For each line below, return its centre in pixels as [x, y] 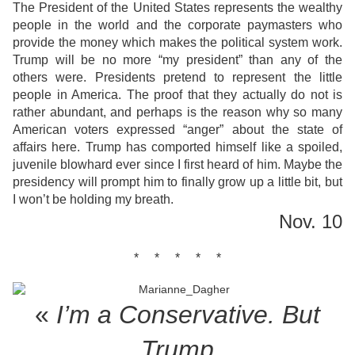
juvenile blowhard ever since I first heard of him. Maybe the [177, 165]
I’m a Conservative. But [188, 315]
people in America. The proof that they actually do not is [177, 95]
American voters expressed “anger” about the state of [177, 130]
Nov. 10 [311, 222]
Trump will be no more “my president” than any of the [177, 60]
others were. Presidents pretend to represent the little [177, 78]
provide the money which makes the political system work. [177, 43]
